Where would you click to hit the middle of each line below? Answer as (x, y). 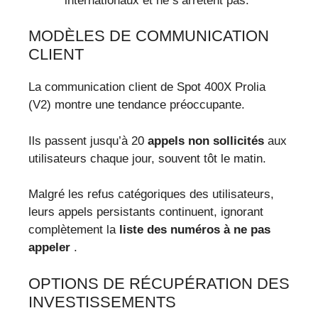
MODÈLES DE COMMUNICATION (149, 36)
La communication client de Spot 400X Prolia (147, 87)
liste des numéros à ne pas (195, 230)
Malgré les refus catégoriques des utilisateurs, (151, 194)
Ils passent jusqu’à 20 (88, 141)
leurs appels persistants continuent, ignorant (146, 212)
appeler (49, 248)
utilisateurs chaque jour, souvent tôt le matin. (147, 158)
